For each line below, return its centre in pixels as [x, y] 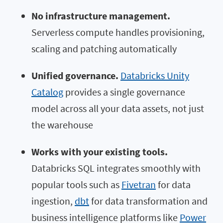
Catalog [47, 92]
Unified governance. [75, 76]
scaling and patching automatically [104, 49]
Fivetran [139, 185]
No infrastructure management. [101, 16]
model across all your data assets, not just [118, 109]
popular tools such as [76, 185]
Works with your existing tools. [100, 152]
